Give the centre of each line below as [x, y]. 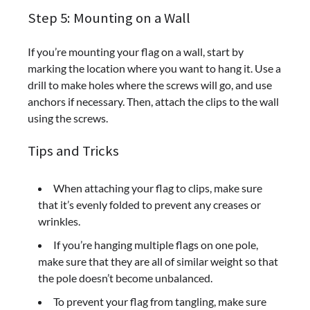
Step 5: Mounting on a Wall [109, 18]
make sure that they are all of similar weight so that [158, 262]
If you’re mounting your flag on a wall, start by [136, 51]
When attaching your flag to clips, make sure [158, 188]
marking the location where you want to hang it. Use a [154, 68]
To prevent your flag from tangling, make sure [160, 302]
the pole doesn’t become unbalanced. [125, 278]
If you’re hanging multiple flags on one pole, [156, 245]
